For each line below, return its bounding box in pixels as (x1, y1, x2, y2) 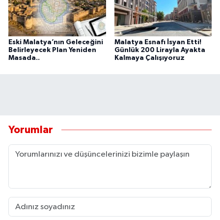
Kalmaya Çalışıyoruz (114, 54, 185, 61)
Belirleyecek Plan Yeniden (8, 46, 96, 54)
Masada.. (8, 54, 40, 61)
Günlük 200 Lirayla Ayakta (114, 46, 205, 54)
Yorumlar (8, 125, 53, 136)
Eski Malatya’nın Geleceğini (8, 38, 103, 46)
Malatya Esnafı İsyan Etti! (114, 38, 201, 46)
